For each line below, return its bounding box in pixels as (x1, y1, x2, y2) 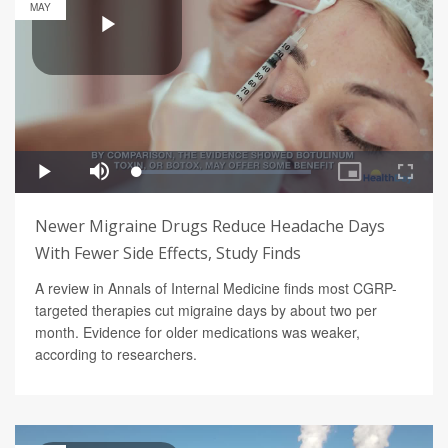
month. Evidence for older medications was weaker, (35, 321, 360, 342)
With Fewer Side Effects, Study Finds (35, 241, 301, 264)
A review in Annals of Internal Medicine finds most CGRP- (35, 277, 397, 298)
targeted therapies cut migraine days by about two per (35, 299, 377, 320)
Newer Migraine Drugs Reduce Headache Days (35, 214, 385, 237)
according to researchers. (35, 343, 197, 364)
